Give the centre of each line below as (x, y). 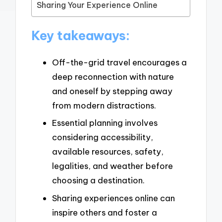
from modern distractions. (104, 105)
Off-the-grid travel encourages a (119, 62)
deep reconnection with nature (113, 76)
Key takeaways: (81, 35)
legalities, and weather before (112, 166)
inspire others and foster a (105, 212)
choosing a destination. (98, 180)
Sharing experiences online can (113, 198)
